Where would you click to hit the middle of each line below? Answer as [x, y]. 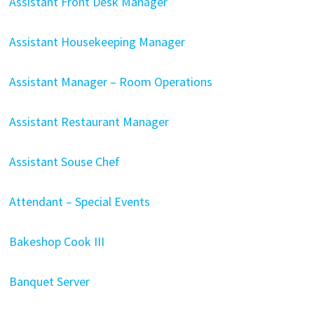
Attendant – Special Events [79, 202]
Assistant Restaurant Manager [89, 122]
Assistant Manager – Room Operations [110, 82]
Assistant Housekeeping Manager [97, 42]
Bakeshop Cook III [56, 241]
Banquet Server [49, 281]
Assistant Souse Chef [64, 162]
